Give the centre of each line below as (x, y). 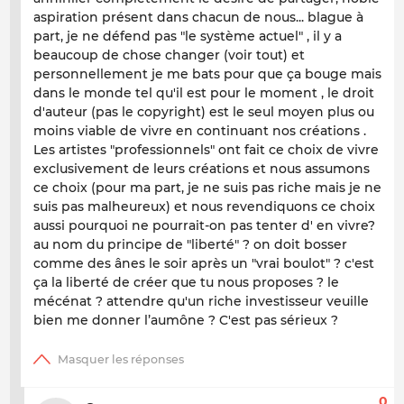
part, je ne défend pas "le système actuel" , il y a (188, 36)
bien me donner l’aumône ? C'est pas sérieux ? (186, 320)
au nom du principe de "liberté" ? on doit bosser (190, 244)
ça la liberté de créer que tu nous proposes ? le (186, 282)
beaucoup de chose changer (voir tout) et (169, 55)
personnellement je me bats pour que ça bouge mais (207, 73)
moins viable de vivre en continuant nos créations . (200, 130)
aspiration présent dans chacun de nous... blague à (198, 17)
